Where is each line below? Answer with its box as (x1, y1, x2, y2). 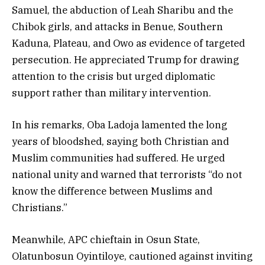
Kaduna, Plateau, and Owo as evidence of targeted (12, 36, 245, 50)
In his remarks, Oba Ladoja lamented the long (12, 118, 227, 132)
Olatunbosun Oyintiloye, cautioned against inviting (12, 250, 253, 263)
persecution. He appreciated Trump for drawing (12, 53, 239, 66)
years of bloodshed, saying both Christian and (12, 135, 229, 148)
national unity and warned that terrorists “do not (12, 168, 242, 182)
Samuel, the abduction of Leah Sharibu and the (12, 3, 233, 17)
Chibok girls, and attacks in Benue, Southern (12, 20, 223, 33)
